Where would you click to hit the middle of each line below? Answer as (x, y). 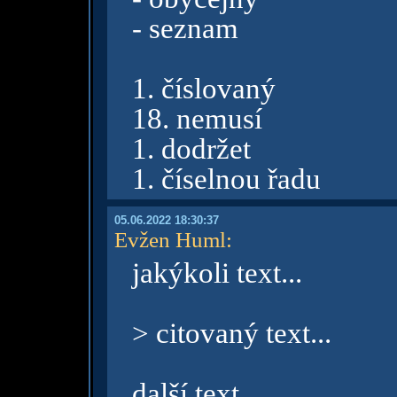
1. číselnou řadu (226, 179)
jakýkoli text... (217, 273)
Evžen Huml (170, 239)
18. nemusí (197, 119)
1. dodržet (191, 149)
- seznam (185, 28)
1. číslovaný (203, 89)
